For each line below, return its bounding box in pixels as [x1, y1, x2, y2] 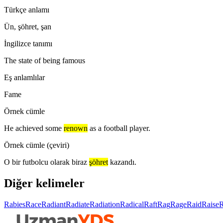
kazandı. [110, 157, 136, 166]
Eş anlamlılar [4, 73, 45, 82]
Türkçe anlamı [4, 5, 49, 14]
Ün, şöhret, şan [4, 22, 51, 31]
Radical [120, 200, 144, 209]
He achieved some [4, 123, 62, 132]
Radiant [41, 200, 66, 209]
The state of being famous [4, 56, 85, 65]
